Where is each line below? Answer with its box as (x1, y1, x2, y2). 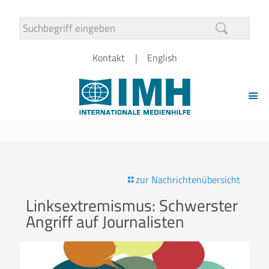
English (147, 50, 177, 65)
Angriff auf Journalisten (26, 209, 184, 234)
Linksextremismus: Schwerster (26, 193, 238, 217)
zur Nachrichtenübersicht (136, 172, 240, 187)
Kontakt (92, 50, 125, 65)
